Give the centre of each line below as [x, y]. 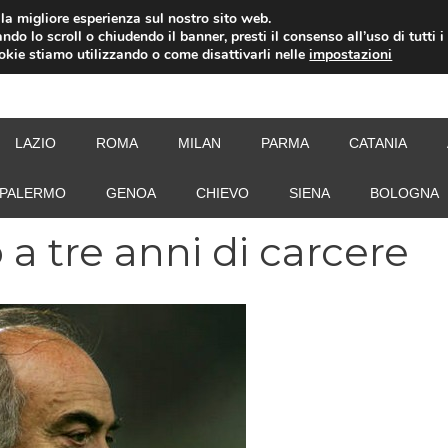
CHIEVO [222, 193]
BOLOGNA [404, 193]
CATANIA [377, 143]
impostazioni [351, 54]
